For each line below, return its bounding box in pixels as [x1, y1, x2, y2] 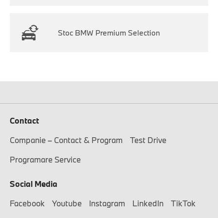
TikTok [171, 198, 196, 208]
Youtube [52, 198, 82, 208]
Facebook [10, 198, 45, 208]
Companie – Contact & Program [10, 134, 123, 145]
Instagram [89, 198, 125, 208]
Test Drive [130, 134, 166, 145]
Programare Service [10, 154, 81, 164]
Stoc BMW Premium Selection [58, 27, 160, 37]
